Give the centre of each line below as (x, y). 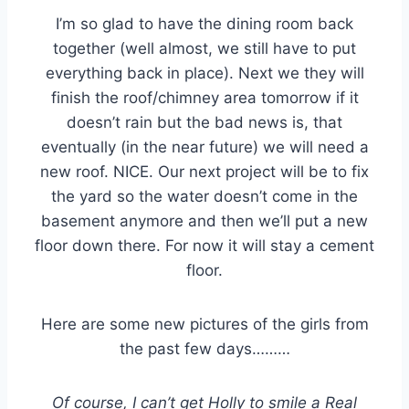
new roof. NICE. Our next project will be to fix (204, 171)
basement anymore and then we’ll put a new (204, 220)
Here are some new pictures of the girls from (204, 324)
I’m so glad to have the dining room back (204, 23)
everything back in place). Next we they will (204, 73)
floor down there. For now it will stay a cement (204, 245)
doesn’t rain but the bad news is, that (204, 122)
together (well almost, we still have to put (204, 48)
